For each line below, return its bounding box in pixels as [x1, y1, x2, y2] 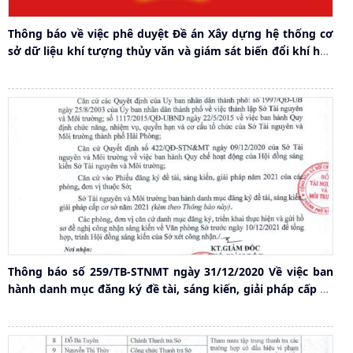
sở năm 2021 [8, 299, 77, 314]
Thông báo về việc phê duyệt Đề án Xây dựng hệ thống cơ [8, 25, 333, 41]
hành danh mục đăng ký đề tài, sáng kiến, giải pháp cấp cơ [8, 281, 333, 297]
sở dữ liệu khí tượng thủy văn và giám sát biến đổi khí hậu [8, 43, 333, 58]
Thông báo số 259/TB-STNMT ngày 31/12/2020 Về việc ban [8, 264, 333, 280]
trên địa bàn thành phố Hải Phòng [8, 60, 194, 76]
